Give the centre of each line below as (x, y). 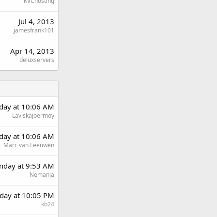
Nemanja (42, 174)
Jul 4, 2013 (36, 21)
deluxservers (37, 60)
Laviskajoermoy (33, 115)
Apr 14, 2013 (32, 51)
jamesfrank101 (34, 30)
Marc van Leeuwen (29, 145)
